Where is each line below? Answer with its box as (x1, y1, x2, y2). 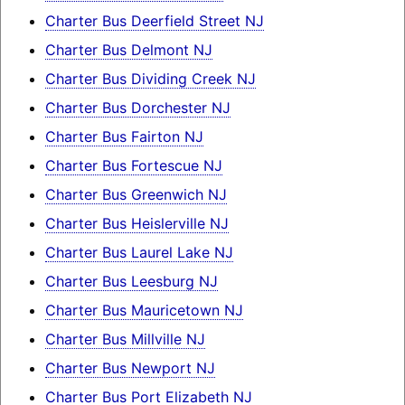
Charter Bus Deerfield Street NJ (44, 11, 264, 30)
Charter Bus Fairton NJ (44, 127, 203, 146)
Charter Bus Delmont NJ (44, 40, 212, 59)
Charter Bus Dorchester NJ (44, 98, 231, 117)
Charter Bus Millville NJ (44, 329, 205, 348)
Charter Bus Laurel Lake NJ (44, 242, 233, 261)
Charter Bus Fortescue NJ (44, 155, 222, 174)
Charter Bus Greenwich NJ (44, 184, 227, 203)
